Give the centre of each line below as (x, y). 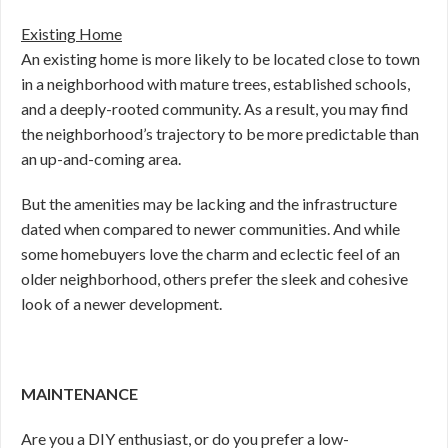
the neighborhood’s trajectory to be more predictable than (220, 133)
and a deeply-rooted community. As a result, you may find (214, 108)
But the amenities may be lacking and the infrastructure (209, 203)
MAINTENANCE (79, 393)
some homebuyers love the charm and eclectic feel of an (210, 253)
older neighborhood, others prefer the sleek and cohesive (214, 278)
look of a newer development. (121, 303)
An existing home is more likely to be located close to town (220, 58)
